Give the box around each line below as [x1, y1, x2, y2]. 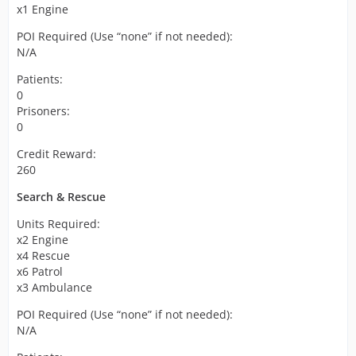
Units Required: [17, 216, 100, 231]
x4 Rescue [17, 248, 70, 263]
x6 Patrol [17, 264, 63, 279]
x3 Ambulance [17, 280, 92, 295]
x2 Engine [17, 232, 68, 247]
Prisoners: [17, 103, 70, 118]
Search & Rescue [17, 189, 106, 204]
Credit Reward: [17, 146, 96, 161]
